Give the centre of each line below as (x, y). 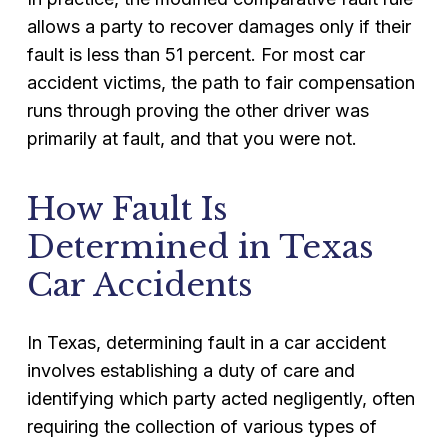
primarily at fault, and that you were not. (191, 138)
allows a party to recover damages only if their (218, 26)
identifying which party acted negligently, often (220, 398)
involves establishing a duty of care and (190, 370)
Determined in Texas (200, 247)
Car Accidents (139, 285)
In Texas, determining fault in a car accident (206, 342)
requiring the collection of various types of (201, 426)
